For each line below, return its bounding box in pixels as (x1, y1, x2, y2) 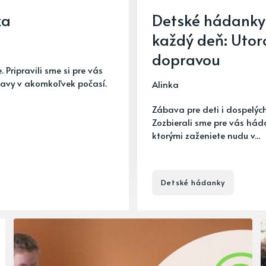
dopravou (152, 48, 220, 69)
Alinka (152, 78, 179, 90)
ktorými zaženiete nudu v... (152, 129, 260, 141)
